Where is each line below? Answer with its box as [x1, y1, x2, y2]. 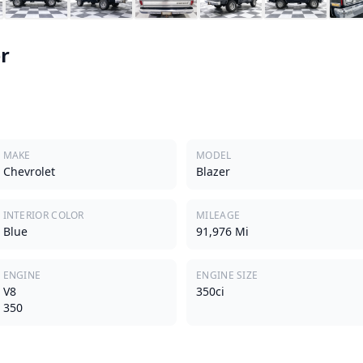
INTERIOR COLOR [2, 207, 84, 222]
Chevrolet [2, 163, 55, 179]
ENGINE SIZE [196, 267, 258, 282]
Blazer [196, 163, 230, 179]
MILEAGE [196, 207, 241, 222]
